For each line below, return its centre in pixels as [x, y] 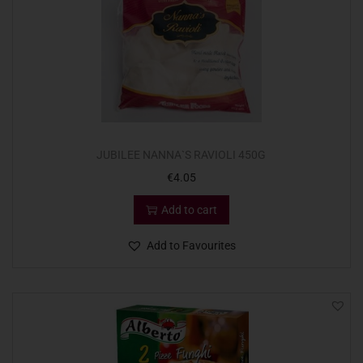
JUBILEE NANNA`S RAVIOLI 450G [181, 155]
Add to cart [189, 210]
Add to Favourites [192, 246]
